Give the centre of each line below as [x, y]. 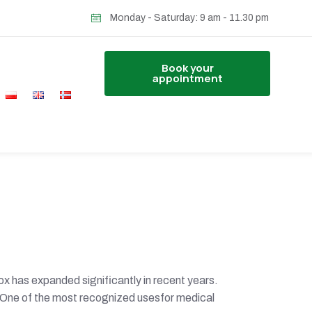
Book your [187, 68]
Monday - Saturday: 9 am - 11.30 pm [189, 18]
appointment [187, 78]
